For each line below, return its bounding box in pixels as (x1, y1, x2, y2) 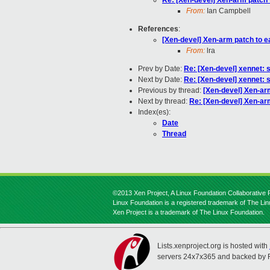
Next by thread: (138, 97, 189, 106)
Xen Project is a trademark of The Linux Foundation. (113, 209, 265, 216)
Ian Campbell (205, 7, 251, 16)
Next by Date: (138, 75, 184, 84)
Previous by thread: (138, 86, 203, 95)
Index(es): (138, 108, 171, 117)
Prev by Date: (138, 64, 184, 74)
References (138, 25, 178, 34)
